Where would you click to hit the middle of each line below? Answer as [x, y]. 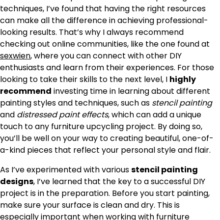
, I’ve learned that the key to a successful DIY [119, 181]
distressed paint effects [62, 114]
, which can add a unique [155, 114]
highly [183, 79]
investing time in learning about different [131, 91]
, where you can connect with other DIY [106, 55]
